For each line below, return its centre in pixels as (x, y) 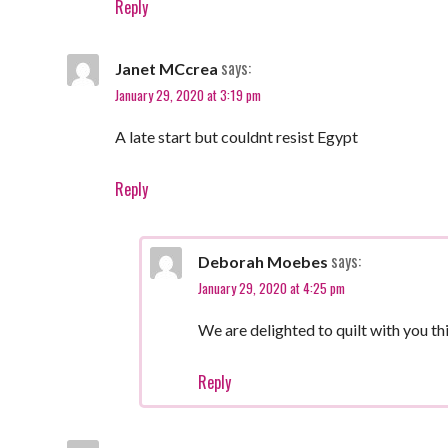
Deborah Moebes (262, 261)
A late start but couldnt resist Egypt (236, 136)
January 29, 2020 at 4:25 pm (271, 287)
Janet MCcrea (166, 68)
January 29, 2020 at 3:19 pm (187, 94)
